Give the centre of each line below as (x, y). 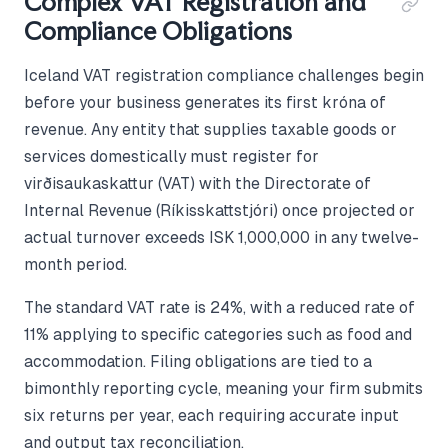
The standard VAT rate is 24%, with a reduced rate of (219, 308)
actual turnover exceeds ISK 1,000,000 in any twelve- (221, 238)
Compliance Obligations (158, 31)
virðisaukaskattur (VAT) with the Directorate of (197, 184)
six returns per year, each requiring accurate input (211, 416)
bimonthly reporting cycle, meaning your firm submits (223, 389)
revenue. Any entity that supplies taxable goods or (210, 130)
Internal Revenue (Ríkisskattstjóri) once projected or (219, 211)
